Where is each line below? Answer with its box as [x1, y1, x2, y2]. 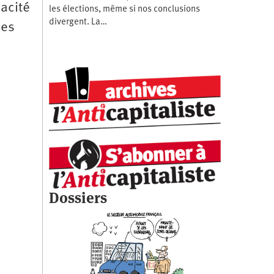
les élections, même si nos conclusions [48, 4, 200, 14]
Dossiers [48, 188, 107, 207]
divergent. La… [48, 17, 107, 27]
